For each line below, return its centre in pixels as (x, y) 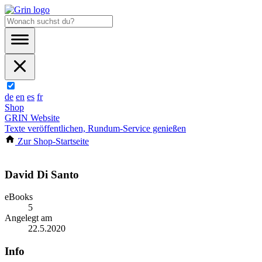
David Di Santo (42, 174)
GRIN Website (32, 118)
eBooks (19, 197)
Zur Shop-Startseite (52, 141)
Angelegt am (28, 218)
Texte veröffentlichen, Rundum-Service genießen (95, 128)
